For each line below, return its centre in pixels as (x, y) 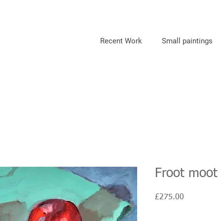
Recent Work (121, 41)
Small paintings (187, 41)
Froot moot (186, 174)
